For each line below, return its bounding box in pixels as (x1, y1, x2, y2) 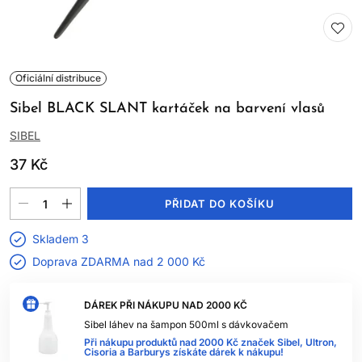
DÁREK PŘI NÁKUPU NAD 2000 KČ (84, 299, 247, 311)
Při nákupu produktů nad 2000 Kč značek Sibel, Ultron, (84, 336, 337, 348)
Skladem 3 (32, 232, 89, 246)
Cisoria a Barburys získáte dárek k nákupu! (84, 346, 284, 358)
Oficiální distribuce (15, 72, 101, 84)
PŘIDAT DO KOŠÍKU (164, 196, 276, 210)
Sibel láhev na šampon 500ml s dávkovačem (84, 318, 288, 330)
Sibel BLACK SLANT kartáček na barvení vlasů (10, 101, 325, 116)
